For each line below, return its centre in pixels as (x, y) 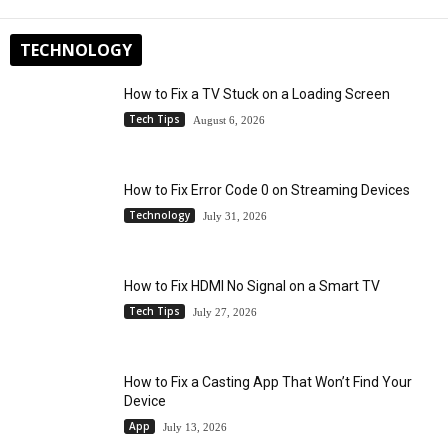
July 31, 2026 (235, 215)
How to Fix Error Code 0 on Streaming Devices (267, 189)
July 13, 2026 (195, 426)
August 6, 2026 (229, 119)
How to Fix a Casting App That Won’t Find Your (268, 381)
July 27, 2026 (225, 311)
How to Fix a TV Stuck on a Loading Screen (257, 93)
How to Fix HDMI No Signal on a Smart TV (252, 285)
